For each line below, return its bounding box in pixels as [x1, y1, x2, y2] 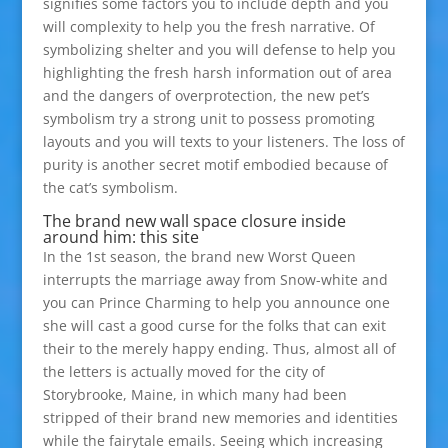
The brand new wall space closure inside [42, 210, 346, 232]
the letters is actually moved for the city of [42, 362, 325, 381]
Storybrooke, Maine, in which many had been [42, 385, 347, 404]
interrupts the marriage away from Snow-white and [42, 270, 388, 289]
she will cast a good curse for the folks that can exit [42, 316, 386, 335]
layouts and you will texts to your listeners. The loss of [42, 132, 405, 151]
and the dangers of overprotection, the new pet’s [42, 86, 370, 105]
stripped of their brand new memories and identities [42, 408, 398, 427]
